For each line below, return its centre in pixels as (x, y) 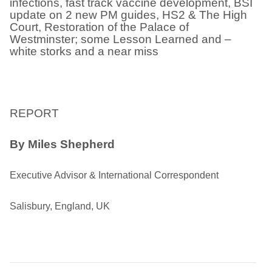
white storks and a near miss (84, 51)
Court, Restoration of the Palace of (99, 27)
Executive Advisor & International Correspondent (114, 175)
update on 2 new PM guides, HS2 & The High (128, 15)
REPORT (34, 113)
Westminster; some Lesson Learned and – (121, 39)
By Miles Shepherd (62, 144)
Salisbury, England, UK (60, 206)
